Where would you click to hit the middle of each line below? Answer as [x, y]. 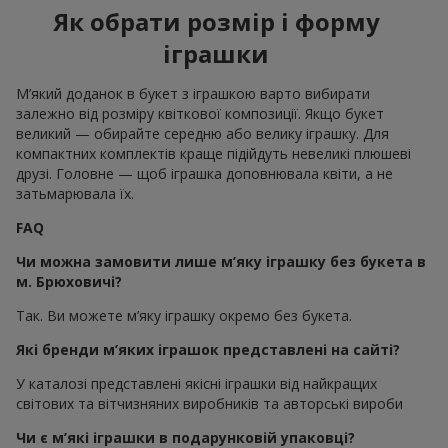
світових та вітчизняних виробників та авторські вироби [209, 404]
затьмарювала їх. [75, 194]
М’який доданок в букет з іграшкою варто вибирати [193, 94]
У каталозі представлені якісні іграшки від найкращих [196, 384]
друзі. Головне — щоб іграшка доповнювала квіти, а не [204, 174]
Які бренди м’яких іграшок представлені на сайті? [208, 350]
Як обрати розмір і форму [216, 22]
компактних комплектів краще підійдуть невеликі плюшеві [213, 154]
